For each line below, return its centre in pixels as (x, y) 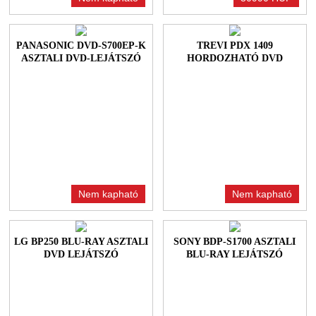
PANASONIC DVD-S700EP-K (81, 46)
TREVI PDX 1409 (235, 46)
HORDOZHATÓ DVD (235, 59)
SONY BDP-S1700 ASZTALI (235, 242)
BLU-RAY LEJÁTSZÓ (235, 255)
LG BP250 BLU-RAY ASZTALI (81, 242)
